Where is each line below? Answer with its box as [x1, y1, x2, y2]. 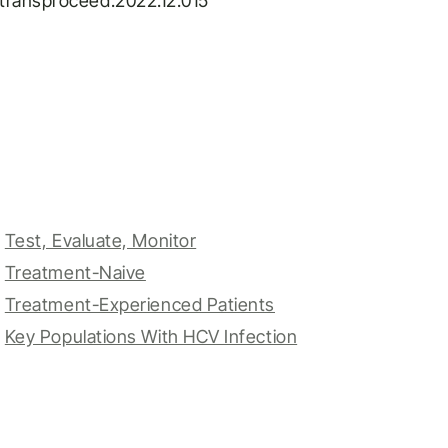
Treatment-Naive [4, 262, 146, 283]
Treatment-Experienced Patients [4, 294, 275, 315]
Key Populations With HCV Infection [4, 326, 298, 347]
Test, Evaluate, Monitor [4, 230, 197, 251]
